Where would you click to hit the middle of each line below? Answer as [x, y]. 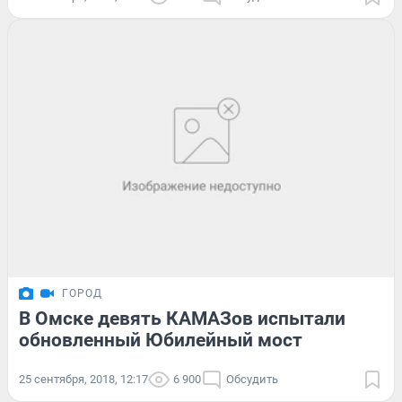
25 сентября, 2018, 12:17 [83, 379]
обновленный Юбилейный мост [161, 340]
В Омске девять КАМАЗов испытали [182, 318]
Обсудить [252, 379]
